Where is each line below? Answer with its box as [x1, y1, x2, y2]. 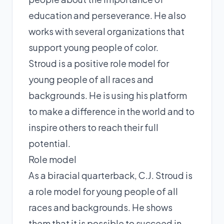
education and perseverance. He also [28, 9, 186, 21]
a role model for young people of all [28, 185, 178, 197]
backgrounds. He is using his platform [28, 89, 187, 101]
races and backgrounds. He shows [28, 201, 172, 213]
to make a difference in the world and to [28, 105, 194, 117]
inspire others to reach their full [28, 121, 158, 133]
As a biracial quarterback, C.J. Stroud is [28, 169, 192, 181]
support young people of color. [28, 41, 158, 53]
